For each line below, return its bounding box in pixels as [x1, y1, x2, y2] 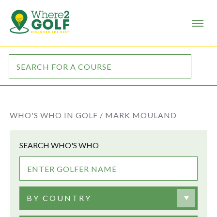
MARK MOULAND [105, 110, 177, 120]
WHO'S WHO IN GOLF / [10, 110, 103, 120]
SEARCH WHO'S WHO [19, 140, 99, 150]
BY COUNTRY [27, 193, 92, 202]
